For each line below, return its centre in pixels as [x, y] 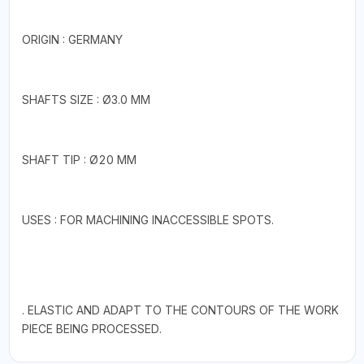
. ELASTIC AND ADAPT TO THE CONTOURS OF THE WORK [180, 310]
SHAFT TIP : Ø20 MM [79, 159]
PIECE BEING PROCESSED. [91, 328]
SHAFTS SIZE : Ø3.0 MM [86, 99]
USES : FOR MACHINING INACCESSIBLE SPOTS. [147, 219]
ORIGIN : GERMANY [72, 39]
